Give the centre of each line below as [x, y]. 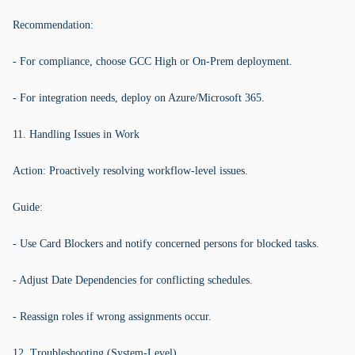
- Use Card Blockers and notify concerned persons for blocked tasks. [166, 244]
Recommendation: [53, 25]
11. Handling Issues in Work [76, 134]
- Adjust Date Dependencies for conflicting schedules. [133, 280]
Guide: [28, 207]
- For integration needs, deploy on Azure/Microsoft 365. [139, 98]
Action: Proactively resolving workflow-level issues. [130, 171]
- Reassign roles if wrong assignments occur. [112, 317]
